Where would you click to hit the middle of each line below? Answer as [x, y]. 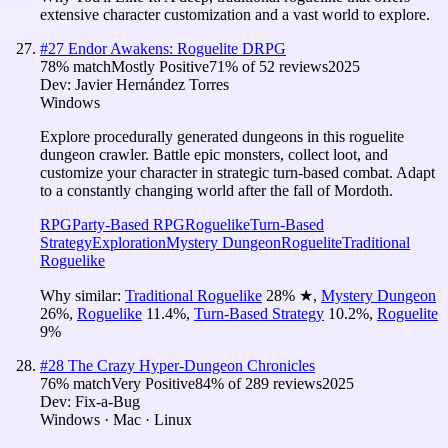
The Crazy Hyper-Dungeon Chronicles [191, 365]
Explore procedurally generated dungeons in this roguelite [222, 136]
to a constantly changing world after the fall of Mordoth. [216, 190]
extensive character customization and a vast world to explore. [235, 14]
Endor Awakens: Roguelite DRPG [177, 48]
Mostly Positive [160, 66]
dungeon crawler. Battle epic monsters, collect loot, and [214, 154]
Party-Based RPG [128, 224]
